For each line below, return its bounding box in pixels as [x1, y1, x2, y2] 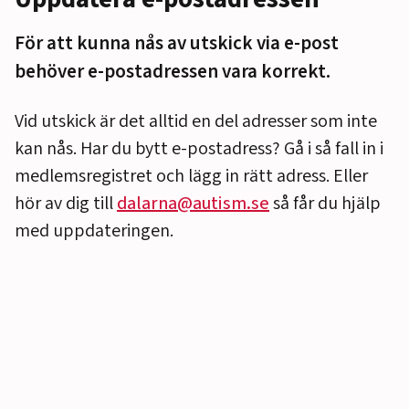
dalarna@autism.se [117, 191, 269, 217]
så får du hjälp [269, 191, 381, 217]
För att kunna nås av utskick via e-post [15, 29, 339, 58]
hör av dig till [15, 191, 117, 217]
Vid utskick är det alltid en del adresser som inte [15, 109, 377, 135]
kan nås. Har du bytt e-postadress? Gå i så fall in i [15, 136, 383, 163]
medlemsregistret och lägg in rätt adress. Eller [15, 163, 368, 190]
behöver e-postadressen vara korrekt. [15, 58, 330, 86]
